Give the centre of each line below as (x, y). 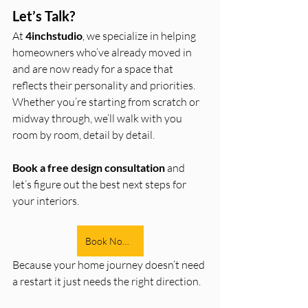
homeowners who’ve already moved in (103, 53)
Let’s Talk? (44, 16)
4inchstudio (54, 36)
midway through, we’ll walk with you (98, 119)
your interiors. (46, 201)
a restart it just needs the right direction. (108, 282)
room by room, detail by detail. (84, 135)
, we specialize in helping (140, 36)
